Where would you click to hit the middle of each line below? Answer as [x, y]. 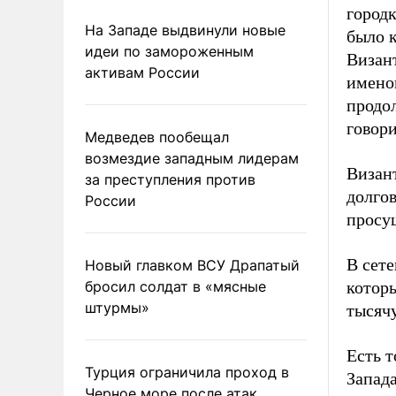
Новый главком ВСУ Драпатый [192, 265]
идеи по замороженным [169, 51]
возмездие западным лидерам [192, 158]
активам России [142, 72]
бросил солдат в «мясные [175, 286]
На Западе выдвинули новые [185, 30]
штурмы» [117, 307]
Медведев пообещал [157, 137]
